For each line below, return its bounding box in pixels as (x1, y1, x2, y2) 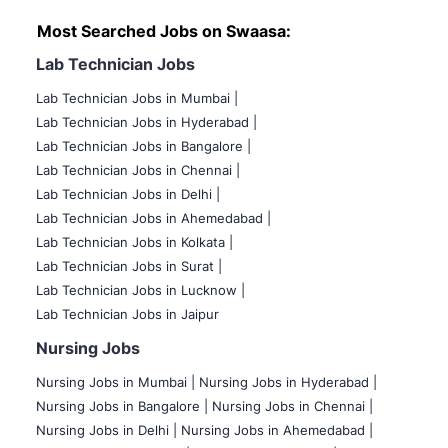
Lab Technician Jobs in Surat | (36, 258, 222, 275)
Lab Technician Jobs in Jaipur (36, 306, 219, 323)
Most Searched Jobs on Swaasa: (37, 21, 291, 42)
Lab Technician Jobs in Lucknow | (36, 282, 245, 299)
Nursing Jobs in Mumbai (36, 374, 191, 391)
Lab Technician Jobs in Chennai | (36, 162, 240, 179)
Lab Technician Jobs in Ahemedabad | (36, 210, 271, 227)
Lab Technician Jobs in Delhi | (36, 186, 220, 203)
